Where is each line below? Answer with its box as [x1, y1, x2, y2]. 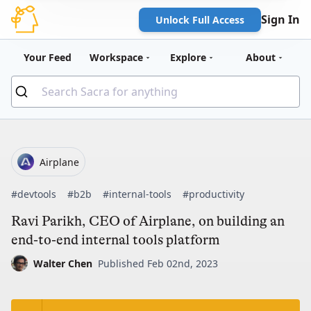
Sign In [261, 12, 300, 27]
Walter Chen [33, 256, 92, 270]
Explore [170, 51, 206, 64]
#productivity [183, 187, 244, 201]
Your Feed [23, 51, 72, 64]
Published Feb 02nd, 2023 [98, 256, 218, 270]
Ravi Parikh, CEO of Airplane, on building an [11, 213, 285, 229]
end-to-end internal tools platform [11, 232, 220, 248]
